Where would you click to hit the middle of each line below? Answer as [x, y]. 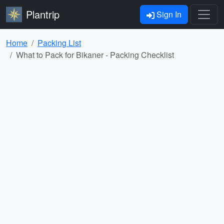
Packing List [59, 43]
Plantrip [43, 14]
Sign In [168, 14]
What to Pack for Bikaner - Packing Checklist [95, 55]
